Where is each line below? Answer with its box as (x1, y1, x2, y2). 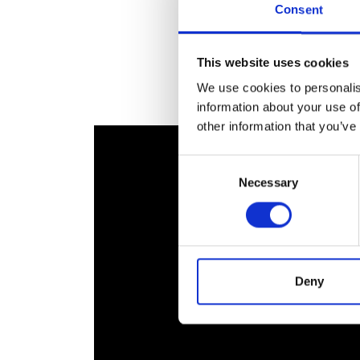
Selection (178, 176, 227, 190)
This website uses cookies (196, 55, 349, 70)
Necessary (239, 175, 298, 190)
